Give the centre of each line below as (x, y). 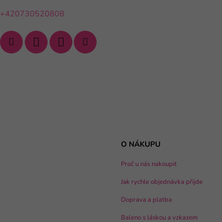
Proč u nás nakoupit (149, 164)
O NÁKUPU (141, 144)
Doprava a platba (146, 199)
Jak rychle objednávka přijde (162, 182)
